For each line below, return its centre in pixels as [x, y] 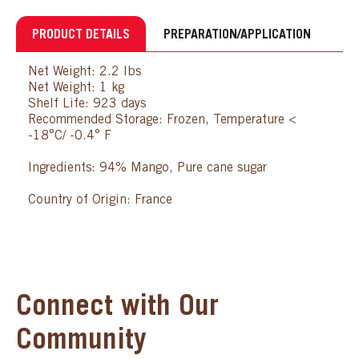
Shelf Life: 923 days [87, 104]
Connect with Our [117, 309]
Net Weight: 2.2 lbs [85, 72]
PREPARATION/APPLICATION [237, 35]
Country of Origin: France [100, 200]
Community [81, 342]
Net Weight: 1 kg [76, 88]
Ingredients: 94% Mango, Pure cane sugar [147, 168]
